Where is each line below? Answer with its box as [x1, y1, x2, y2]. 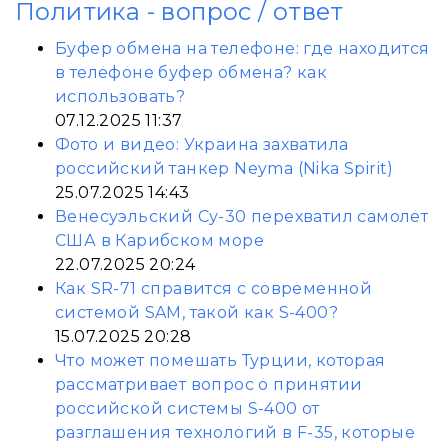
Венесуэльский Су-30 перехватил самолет [55, 207, 429, 226]
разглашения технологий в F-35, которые [55, 423, 416, 442]
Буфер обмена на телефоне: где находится [55, 39, 430, 58]
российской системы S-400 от [55, 399, 320, 418]
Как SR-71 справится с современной [55, 279, 373, 298]
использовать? [55, 87, 186, 106]
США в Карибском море [55, 231, 264, 250]
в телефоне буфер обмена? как [55, 63, 328, 82]
